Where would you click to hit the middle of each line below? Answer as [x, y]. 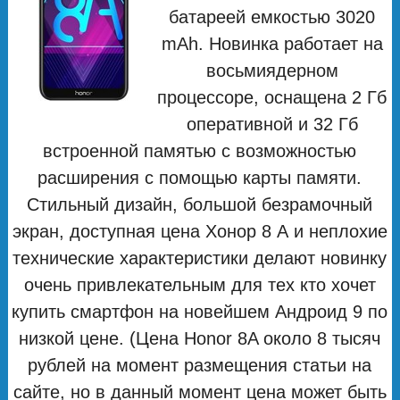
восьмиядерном [272, 70]
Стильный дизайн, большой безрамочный [200, 204]
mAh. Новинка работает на [272, 43]
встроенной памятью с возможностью [200, 150]
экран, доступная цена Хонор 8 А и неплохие [200, 231]
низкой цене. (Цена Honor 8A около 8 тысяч [200, 338]
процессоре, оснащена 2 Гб [272, 97]
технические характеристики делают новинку [200, 258]
